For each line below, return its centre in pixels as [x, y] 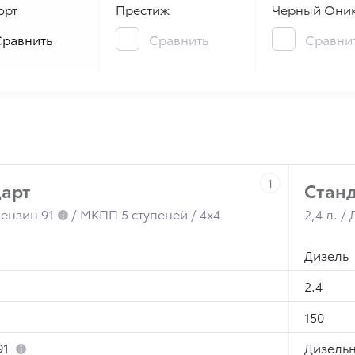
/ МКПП [95, 214]
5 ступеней [155, 214]
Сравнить [178, 39]
